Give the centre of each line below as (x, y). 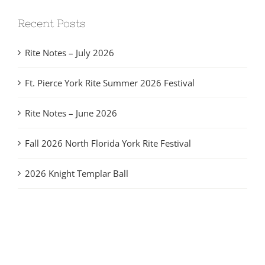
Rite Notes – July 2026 (70, 53)
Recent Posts (52, 24)
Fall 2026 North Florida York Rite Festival (108, 143)
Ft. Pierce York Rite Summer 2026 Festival (110, 83)
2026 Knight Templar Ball (77, 174)
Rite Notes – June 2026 (71, 113)
